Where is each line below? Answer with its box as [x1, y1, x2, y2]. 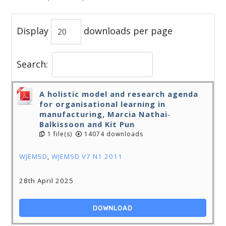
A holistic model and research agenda [39, 89, 199, 99]
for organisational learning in [39, 99, 166, 109]
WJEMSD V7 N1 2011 [51, 152, 123, 161]
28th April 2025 [19, 176, 74, 185]
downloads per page [81, 24, 173, 37]
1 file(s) [45, 130, 73, 138]
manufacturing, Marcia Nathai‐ [39, 109, 171, 119]
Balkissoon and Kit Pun [39, 119, 135, 129]
